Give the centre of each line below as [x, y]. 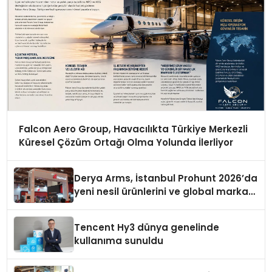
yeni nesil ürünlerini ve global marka [161, 192]
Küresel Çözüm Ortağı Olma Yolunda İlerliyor [126, 142]
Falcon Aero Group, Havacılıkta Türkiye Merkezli [133, 129]
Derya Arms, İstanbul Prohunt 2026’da [166, 178]
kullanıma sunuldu [119, 241]
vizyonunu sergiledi [121, 205]
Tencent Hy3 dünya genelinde [147, 228]
